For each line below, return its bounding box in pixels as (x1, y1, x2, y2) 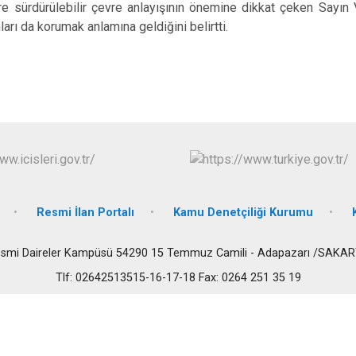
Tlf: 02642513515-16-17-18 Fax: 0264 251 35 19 (55, 270, 301, 284)
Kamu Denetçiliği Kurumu (173, 205, 313, 219)
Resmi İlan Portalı (37, 205, 134, 219)
